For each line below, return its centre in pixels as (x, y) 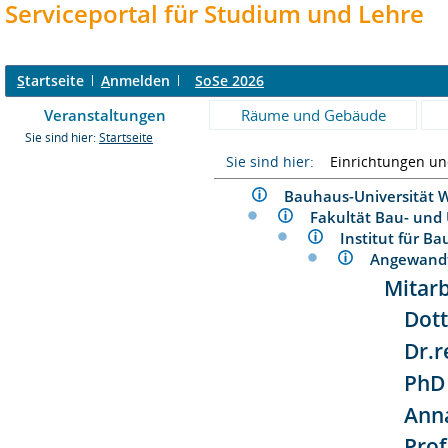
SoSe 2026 (229, 80)
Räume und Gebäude (313, 115)
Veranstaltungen (105, 115)
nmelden (140, 80)
